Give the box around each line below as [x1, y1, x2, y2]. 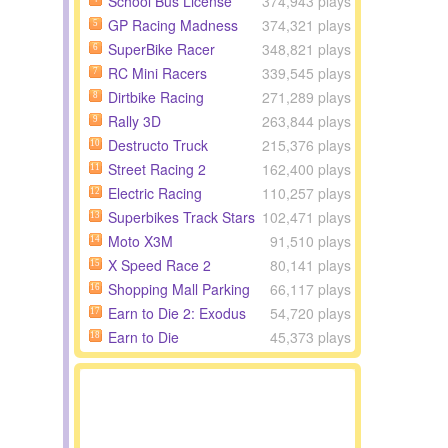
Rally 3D [107, 111, 161, 131]
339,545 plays [262, 63, 351, 83]
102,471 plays [262, 207, 351, 227]
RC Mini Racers [107, 63, 207, 83]
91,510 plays [270, 231, 351, 251]
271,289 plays [262, 87, 351, 107]
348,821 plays [262, 39, 351, 59]
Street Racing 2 [107, 159, 206, 179]
